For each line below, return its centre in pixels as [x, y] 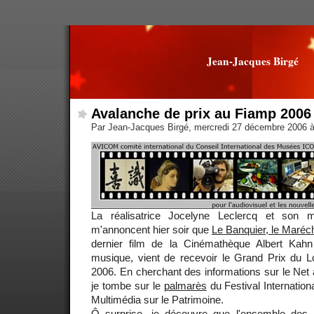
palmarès [185, 285]
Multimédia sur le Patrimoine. [157, 299]
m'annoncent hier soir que [151, 229]
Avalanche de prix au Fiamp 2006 [201, 114]
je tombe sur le [128, 285]
